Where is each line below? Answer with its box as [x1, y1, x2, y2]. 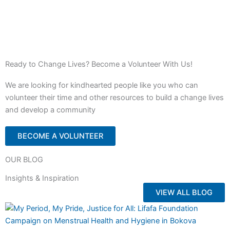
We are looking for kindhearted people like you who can [5, 81, 198, 90]
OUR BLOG [5, 155, 43, 165]
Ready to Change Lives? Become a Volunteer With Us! [5, 60, 193, 69]
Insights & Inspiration [5, 174, 79, 183]
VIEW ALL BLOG [156, 188, 213, 198]
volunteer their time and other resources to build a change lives [5, 93, 224, 103]
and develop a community [5, 105, 95, 115]
